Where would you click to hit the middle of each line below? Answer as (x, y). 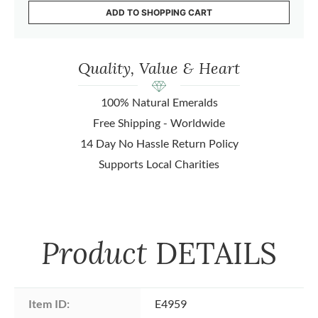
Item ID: (49, 303)
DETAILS (216, 253)
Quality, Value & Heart (159, 67)
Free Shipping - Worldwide (159, 122)
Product (98, 253)
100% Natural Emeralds (159, 102)
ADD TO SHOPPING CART (159, 12)
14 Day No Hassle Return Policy (159, 143)
